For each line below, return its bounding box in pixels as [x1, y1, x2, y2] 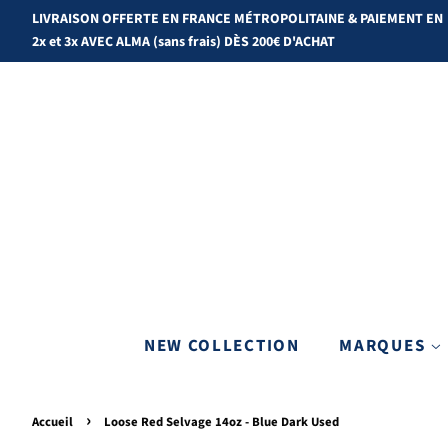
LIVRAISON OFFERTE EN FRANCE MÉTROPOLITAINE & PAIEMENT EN [32, 9, 443, 29]
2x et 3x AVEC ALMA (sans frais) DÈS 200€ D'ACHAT [32, 32, 335, 52]
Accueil [32, 413, 73, 431]
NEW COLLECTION [143, 334, 300, 358]
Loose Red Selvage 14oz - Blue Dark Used [104, 413, 339, 431]
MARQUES [339, 334, 430, 358]
